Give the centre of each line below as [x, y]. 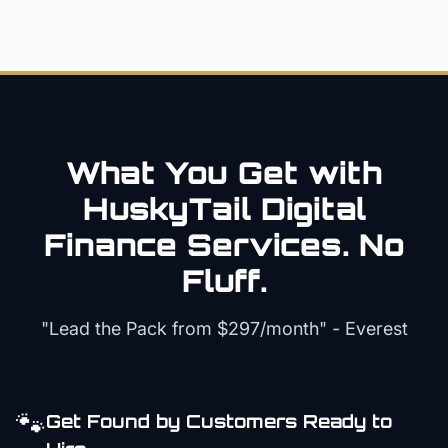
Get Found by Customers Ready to [219, 421]
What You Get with [224, 172]
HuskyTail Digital [224, 208]
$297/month [267, 328]
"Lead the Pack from [128, 328]
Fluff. [224, 280]
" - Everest [363, 328]
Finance [110, 244]
